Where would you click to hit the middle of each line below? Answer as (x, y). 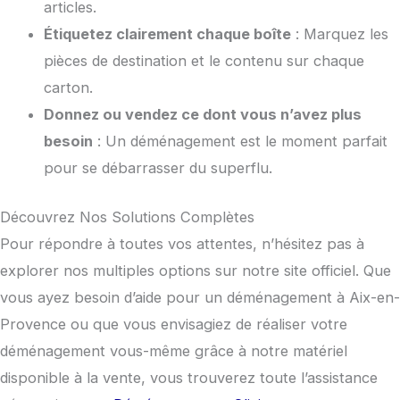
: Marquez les (340, 34)
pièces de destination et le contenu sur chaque (204, 61)
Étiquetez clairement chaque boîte (168, 34)
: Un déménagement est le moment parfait (241, 142)
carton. (69, 88)
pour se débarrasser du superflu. (158, 168)
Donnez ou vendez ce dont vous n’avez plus (203, 115)
